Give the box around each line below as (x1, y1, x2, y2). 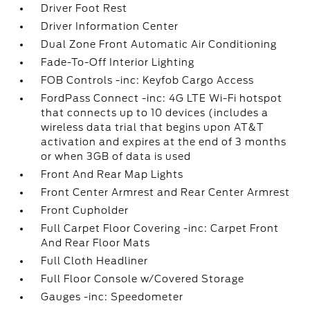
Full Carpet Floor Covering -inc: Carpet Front (41, 223, 280, 234)
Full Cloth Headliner (41, 255, 149, 266)
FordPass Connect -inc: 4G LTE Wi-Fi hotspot (41, 93, 283, 104)
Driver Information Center (41, 21, 179, 32)
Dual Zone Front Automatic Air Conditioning (41, 39, 277, 50)
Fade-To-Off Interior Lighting (41, 57, 195, 68)
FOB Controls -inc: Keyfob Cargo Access (41, 75, 255, 86)
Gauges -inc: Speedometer (41, 291, 184, 302)
